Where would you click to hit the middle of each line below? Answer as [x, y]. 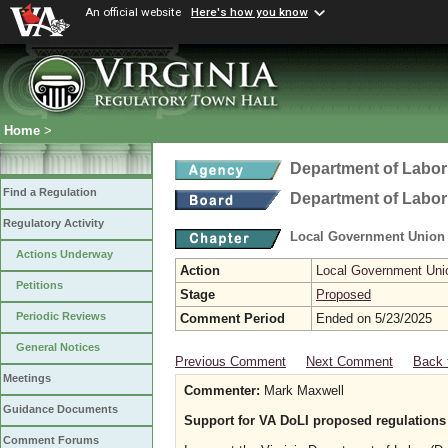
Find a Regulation [50, 192]
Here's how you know [249, 12]
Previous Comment [230, 361]
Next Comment [349, 361]
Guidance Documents [60, 409]
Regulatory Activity [53, 223]
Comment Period [232, 318]
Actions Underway [64, 254]
